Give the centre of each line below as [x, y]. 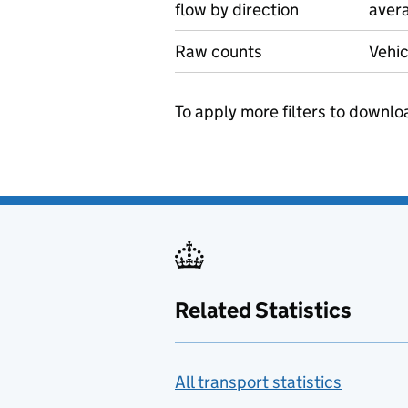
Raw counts [219, 51]
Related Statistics [263, 310]
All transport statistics [258, 382]
